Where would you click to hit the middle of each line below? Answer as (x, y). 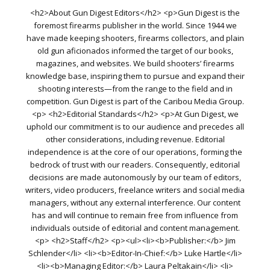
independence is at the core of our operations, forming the (135, 152)
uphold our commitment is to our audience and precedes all (135, 127)
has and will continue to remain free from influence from (135, 215)
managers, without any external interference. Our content (135, 203)
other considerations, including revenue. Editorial (135, 140)
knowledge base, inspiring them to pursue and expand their (135, 76)
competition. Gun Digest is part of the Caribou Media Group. (135, 102)
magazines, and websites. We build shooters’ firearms (135, 64)
